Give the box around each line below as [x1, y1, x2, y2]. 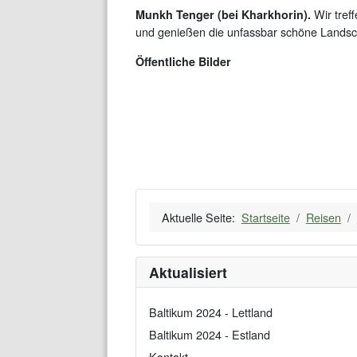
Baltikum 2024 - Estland [148, 325, 270, 343]
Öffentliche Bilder [135, 53, 231, 70]
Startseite [241, 208, 290, 226]
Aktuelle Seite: [161, 208, 241, 226]
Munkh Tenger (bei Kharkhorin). [135, 6, 311, 23]
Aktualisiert [148, 262, 227, 283]
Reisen [305, 208, 341, 226]
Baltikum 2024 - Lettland [148, 303, 273, 320]
